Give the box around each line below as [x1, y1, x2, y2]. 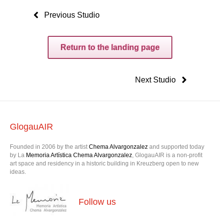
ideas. [10, 168, 26, 175]
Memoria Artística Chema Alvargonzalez [26, 151, 132, 159]
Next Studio [135, 76, 176, 84]
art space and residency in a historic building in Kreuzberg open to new [10, 160, 199, 167]
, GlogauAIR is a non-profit [132, 151, 202, 159]
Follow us [79, 196, 116, 207]
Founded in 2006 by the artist [10, 143, 87, 150]
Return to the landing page [60, 43, 160, 52]
